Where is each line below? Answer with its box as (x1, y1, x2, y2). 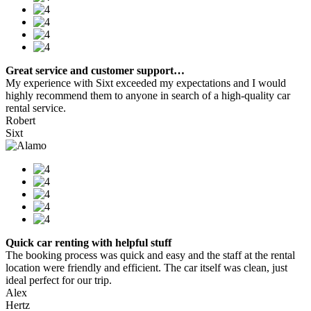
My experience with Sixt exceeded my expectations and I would (6, 77, 286, 90)
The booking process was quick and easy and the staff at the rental (6, 249, 295, 262)
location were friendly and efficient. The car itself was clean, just (6, 262, 287, 274)
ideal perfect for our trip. (6, 274, 112, 287)
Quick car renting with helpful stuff (6, 237, 171, 249)
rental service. (6, 102, 66, 115)
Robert (6, 115, 35, 127)
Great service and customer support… (6, 65, 185, 77)
